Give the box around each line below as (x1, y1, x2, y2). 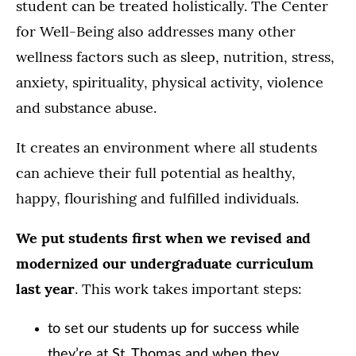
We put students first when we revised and (16, 229, 311, 248)
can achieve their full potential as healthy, (16, 164, 296, 183)
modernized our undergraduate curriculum (16, 254, 314, 273)
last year (16, 280, 75, 299)
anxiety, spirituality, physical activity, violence (16, 73, 323, 92)
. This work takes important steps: (75, 280, 302, 299)
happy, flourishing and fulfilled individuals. (16, 189, 299, 208)
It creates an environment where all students (16, 138, 317, 157)
